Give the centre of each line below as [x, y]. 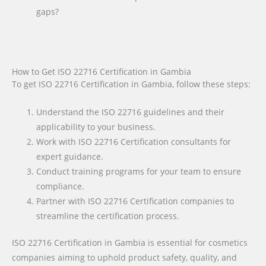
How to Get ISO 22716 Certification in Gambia [102, 71]
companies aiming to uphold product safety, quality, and [124, 258]
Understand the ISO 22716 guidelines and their [131, 112]
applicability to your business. [96, 126]
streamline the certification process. [108, 216]
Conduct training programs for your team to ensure [139, 171]
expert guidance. [70, 156]
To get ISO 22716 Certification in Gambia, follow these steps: [131, 84]
